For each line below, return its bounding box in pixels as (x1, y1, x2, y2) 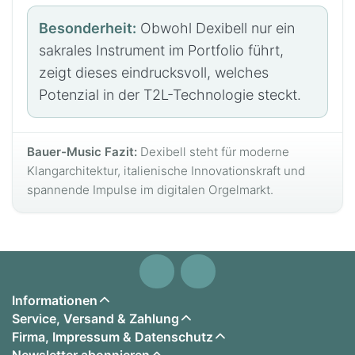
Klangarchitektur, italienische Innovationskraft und (27, 162, 305, 178)
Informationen (12, 292, 97, 308)
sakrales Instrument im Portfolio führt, (39, 41, 284, 59)
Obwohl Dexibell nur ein (136, 19, 295, 36)
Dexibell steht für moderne (137, 143, 289, 159)
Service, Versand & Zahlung (12, 310, 179, 326)
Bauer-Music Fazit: (27, 143, 137, 159)
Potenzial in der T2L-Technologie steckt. (39, 86, 301, 103)
